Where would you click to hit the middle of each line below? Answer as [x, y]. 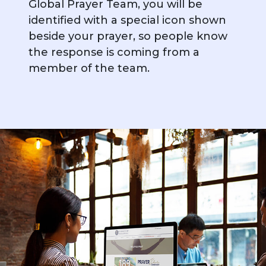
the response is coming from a [114, 52]
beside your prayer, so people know [128, 36]
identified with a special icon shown [127, 20]
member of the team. [89, 68]
